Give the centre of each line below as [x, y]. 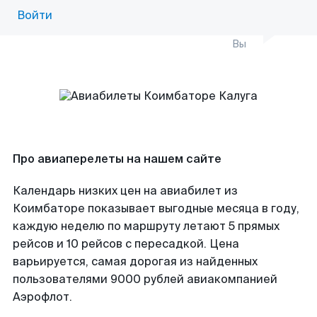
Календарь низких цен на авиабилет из [125, 191]
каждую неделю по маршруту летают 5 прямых [146, 226]
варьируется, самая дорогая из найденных [135, 261]
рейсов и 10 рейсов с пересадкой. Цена [126, 244]
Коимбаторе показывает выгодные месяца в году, [156, 208]
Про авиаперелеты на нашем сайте [117, 159]
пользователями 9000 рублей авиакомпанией [145, 279]
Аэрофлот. [42, 297]
